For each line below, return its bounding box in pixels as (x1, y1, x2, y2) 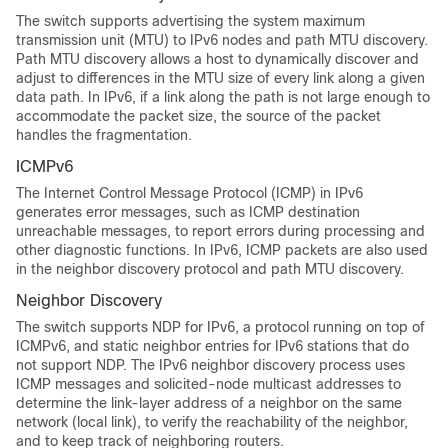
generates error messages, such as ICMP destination (16, 204, 360, 220)
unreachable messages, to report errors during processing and (16, 223, 425, 239)
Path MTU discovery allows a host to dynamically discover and (16, 51, 419, 67)
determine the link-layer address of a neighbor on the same (16, 395, 402, 411)
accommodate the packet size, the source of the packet (16, 108, 381, 124)
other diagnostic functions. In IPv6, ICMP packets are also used (16, 242, 428, 258)
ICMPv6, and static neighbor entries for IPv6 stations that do (16, 338, 409, 354)
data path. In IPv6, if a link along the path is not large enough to (16, 89, 430, 105)
